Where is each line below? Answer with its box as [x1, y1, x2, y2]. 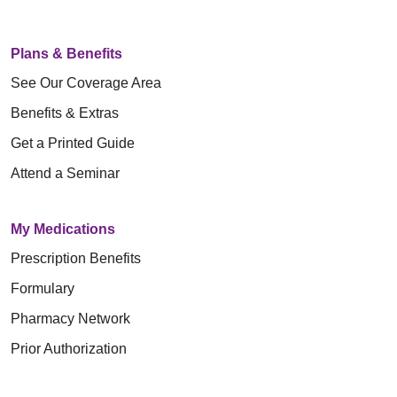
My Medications [11, 221, 115, 237]
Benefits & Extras [11, 105, 119, 121]
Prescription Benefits [11, 250, 141, 266]
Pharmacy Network [11, 310, 130, 326]
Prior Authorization [11, 340, 127, 356]
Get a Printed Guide [11, 135, 135, 151]
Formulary [11, 280, 74, 296]
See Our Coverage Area [11, 74, 161, 90]
